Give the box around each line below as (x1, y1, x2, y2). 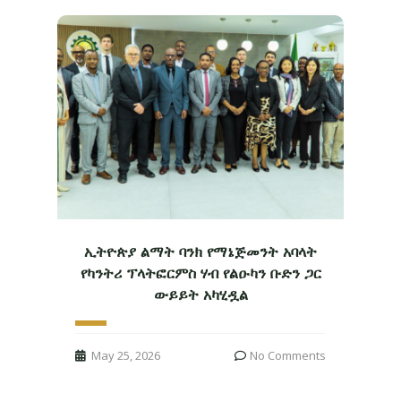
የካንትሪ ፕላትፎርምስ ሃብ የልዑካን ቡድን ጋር (80, 265, 321, 283)
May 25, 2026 (91, 347, 160, 364)
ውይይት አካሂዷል (153, 286, 248, 304)
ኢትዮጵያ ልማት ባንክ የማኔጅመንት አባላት (84, 243, 317, 261)
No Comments (250, 347, 326, 364)
